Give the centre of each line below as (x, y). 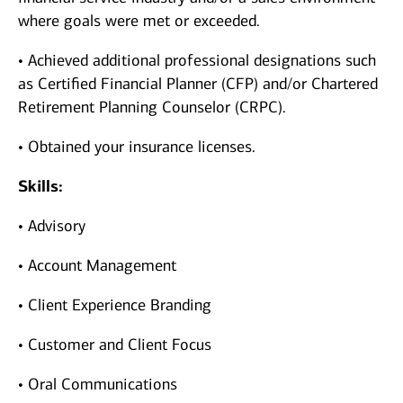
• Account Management (97, 266)
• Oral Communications (98, 385)
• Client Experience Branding (115, 305)
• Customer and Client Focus (115, 345)
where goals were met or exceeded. (139, 21)
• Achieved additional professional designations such (197, 61)
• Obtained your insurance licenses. (137, 147)
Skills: (40, 187)
